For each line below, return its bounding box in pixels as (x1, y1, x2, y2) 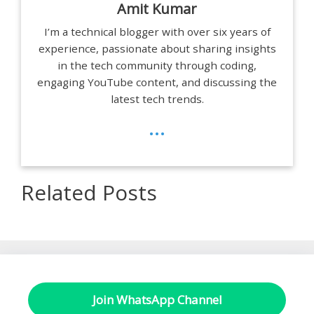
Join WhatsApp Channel (92, 292, 222, 308)
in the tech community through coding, (57, 57, 257, 72)
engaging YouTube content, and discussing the (37, 74, 277, 89)
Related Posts (21, 178, 157, 207)
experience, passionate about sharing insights (38, 41, 276, 55)
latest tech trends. (110, 91, 204, 106)
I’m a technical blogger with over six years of (43, 24, 271, 39)
